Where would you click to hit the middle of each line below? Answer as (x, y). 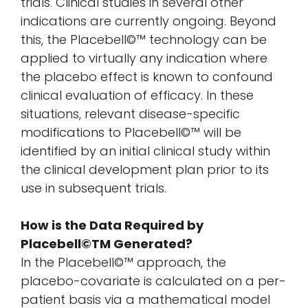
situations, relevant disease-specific (130, 113)
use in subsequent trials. (93, 188)
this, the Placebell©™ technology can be (144, 39)
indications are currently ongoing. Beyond (148, 21)
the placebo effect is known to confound (147, 76)
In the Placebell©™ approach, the (123, 262)
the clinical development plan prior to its (145, 169)
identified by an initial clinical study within (145, 151)
